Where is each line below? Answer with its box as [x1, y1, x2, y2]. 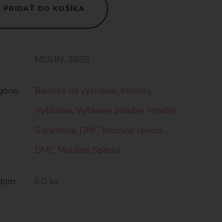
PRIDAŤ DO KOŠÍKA [3, 3, 85, 13]
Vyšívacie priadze [75, 104, 143, 116]
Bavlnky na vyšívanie [34, 84, 116, 97]
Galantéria [34, 124, 75, 136]
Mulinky [120, 84, 151, 97]
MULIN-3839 [34, 53, 90, 65]
